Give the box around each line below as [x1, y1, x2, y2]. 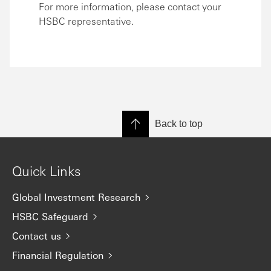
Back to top [155, 119, 203, 129]
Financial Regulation [12, 249, 103, 262]
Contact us [12, 229, 61, 243]
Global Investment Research [12, 191, 140, 204]
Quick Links [12, 162, 81, 180]
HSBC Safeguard [12, 210, 88, 223]
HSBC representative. [39, 15, 134, 28]
